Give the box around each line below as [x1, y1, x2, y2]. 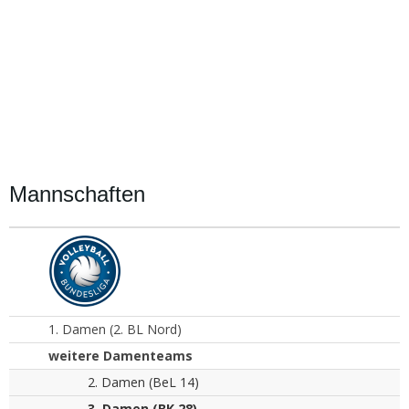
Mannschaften [9, 182, 145, 206]
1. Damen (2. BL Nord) [47, 320, 182, 338]
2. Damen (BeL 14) [87, 373, 199, 391]
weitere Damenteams [47, 347, 193, 364]
